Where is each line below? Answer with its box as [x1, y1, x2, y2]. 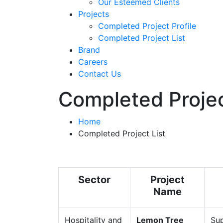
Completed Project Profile [98, 21, 196, 31]
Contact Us [78, 69, 121, 79]
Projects [78, 9, 109, 19]
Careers [78, 57, 108, 67]
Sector [78, 174, 111, 186]
